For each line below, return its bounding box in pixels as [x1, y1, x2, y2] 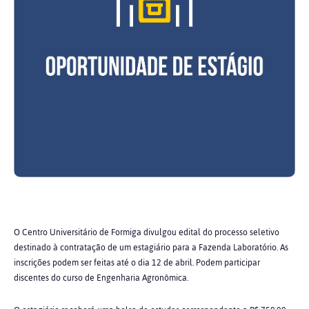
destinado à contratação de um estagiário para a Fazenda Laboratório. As [14, 239, 288, 256]
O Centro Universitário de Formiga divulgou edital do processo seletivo [14, 223, 279, 241]
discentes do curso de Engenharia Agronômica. [14, 269, 188, 286]
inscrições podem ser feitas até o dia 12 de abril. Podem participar [14, 254, 262, 271]
